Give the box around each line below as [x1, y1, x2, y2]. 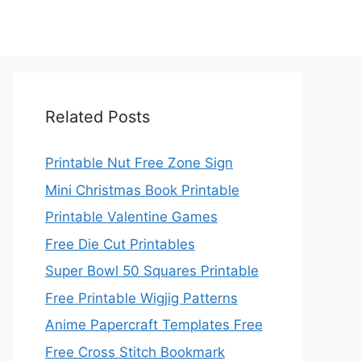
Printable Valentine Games [45, 209, 218, 225]
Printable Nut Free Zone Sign [45, 155, 233, 171]
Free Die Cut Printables [45, 235, 195, 252]
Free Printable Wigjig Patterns [45, 289, 238, 306]
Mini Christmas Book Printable [45, 181, 239, 198]
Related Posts [45, 107, 150, 127]
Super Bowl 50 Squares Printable [45, 263, 259, 279]
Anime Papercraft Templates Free [45, 317, 263, 333]
